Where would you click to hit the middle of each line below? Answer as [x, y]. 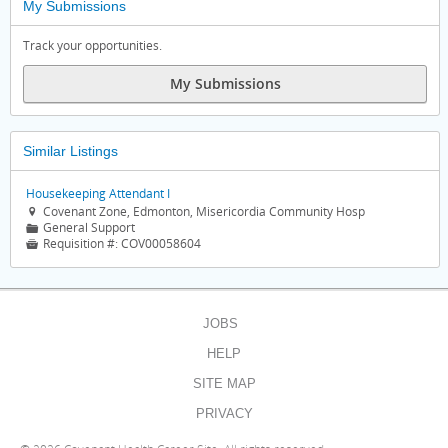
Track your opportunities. [92, 45]
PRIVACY [224, 413]
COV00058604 [161, 243]
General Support [87, 227]
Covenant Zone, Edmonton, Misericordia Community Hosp [202, 211]
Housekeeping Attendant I [98, 193]
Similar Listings [70, 151]
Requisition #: [80, 243]
